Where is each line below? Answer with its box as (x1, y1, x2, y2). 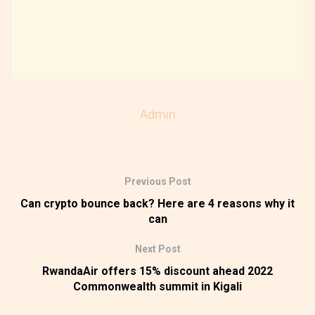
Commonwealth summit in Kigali (73, 279, 242, 293)
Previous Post (124, 175, 191, 187)
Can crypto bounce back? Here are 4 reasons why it (20, 196, 295, 210)
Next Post (134, 243, 181, 255)
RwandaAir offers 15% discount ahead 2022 (42, 264, 273, 278)
